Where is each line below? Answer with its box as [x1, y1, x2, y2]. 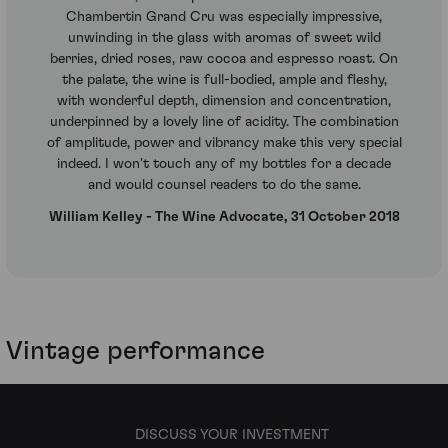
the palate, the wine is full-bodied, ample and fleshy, [61, 73, 387, 88]
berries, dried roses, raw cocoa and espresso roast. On [50, 52, 398, 67]
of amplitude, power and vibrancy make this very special [46, 136, 402, 151]
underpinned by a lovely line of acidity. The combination [49, 115, 399, 130]
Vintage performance [6, 338, 265, 365]
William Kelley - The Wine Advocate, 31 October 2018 [48, 209, 400, 224]
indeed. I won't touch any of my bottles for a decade [57, 157, 391, 172]
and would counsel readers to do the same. [87, 178, 361, 193]
